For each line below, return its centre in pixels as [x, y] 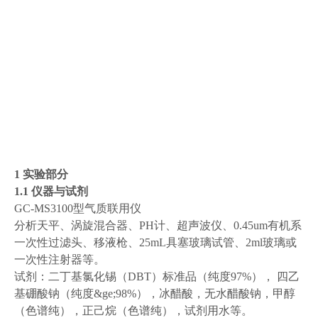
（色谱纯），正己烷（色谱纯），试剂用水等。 [133, 311]
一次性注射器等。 [60, 259]
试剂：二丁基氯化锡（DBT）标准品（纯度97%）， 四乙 [157, 276]
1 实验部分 [41, 174]
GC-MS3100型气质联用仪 [78, 208]
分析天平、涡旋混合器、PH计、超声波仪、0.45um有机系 [158, 225]
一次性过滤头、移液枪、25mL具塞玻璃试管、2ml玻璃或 [155, 242]
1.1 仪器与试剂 [51, 191]
